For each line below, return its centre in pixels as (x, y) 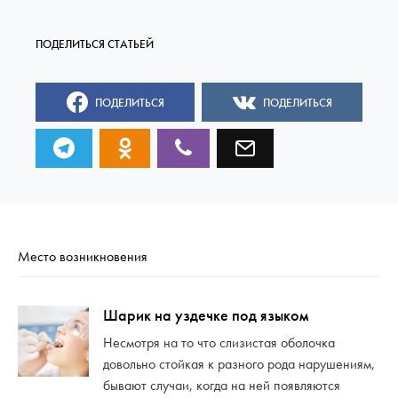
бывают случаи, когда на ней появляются (222, 386)
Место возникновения (83, 257)
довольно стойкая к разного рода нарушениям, (239, 364)
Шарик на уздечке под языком (206, 315)
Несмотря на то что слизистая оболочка (219, 343)
